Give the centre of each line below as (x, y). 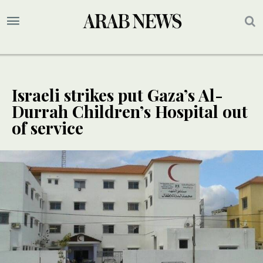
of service (48, 128)
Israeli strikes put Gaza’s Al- (117, 95)
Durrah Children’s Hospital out (130, 112)
